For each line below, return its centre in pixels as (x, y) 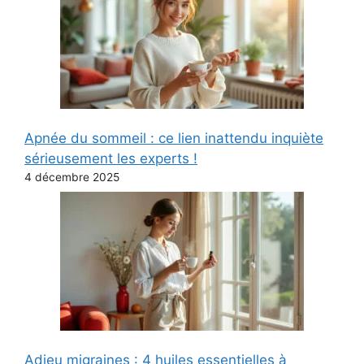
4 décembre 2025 (72, 177)
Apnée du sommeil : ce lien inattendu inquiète (174, 138)
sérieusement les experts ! (111, 158)
